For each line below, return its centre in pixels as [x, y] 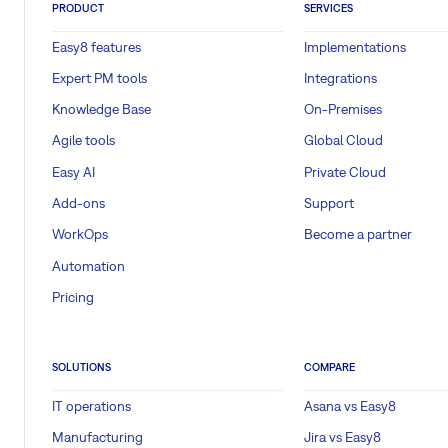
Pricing [73, 296]
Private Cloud [345, 171]
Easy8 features [96, 46]
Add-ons [78, 202]
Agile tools [83, 140]
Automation [88, 265]
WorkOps [80, 234]
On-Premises [343, 109]
